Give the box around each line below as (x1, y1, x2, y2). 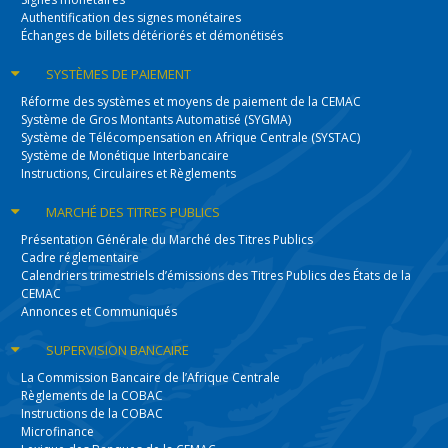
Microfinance (21, 423, 95, 440)
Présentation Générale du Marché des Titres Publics (21, 231, 314, 248)
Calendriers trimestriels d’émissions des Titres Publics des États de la (21, 267, 412, 284)
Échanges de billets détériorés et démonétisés (21, 27, 284, 44)
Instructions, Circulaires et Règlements (21, 165, 237, 182)
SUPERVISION (46, 341, 131, 359)
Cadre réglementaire (21, 249, 140, 266)
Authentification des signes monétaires (21, 9, 242, 26)
